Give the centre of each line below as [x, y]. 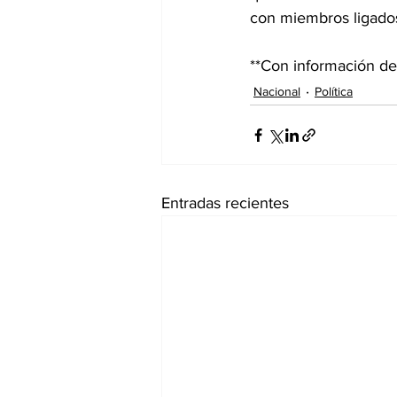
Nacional [277, 91]
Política [334, 91]
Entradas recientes [225, 203]
